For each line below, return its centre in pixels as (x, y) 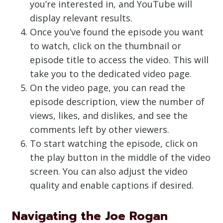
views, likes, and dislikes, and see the (109, 115)
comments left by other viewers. (100, 129)
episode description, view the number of (117, 102)
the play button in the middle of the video (120, 157)
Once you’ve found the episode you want (117, 32)
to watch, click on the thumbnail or (106, 46)
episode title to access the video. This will (119, 60)
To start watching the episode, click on (114, 143)
